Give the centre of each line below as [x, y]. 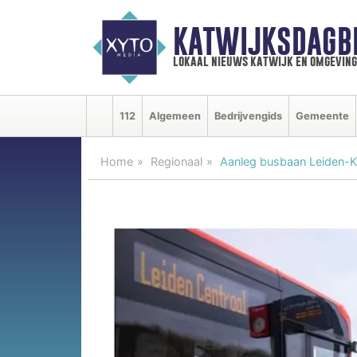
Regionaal [177, 161]
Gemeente [322, 116]
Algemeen [175, 116]
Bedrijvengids [248, 116]
